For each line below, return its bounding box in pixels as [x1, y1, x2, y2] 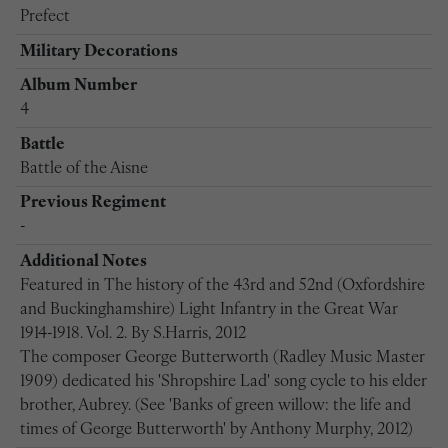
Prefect [19, 8, 70, 25]
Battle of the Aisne [19, 160, 148, 177]
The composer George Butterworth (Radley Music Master [19, 349, 425, 366]
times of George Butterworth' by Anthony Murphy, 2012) [19, 421, 413, 438]
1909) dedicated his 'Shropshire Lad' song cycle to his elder [19, 373, 427, 390]
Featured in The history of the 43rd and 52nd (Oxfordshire [19, 277, 425, 294]
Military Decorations [19, 43, 178, 60]
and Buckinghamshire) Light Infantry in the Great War [19, 301, 398, 318]
